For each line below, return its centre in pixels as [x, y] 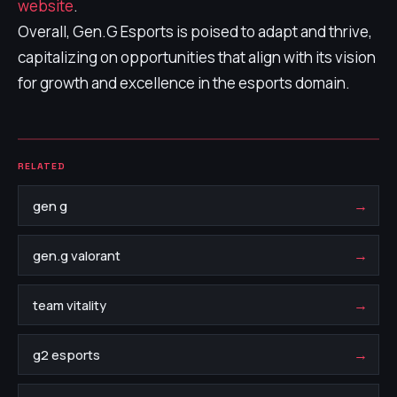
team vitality [70, 305]
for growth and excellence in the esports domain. [184, 83]
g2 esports [66, 354]
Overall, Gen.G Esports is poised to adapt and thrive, [195, 31]
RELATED [42, 166]
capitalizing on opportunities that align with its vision [197, 57]
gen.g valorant [77, 255]
